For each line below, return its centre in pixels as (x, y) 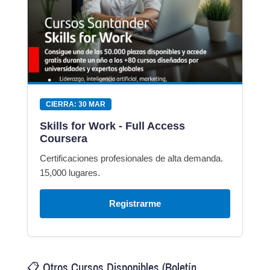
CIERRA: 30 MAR (76, 105)
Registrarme (135, 204)
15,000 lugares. (70, 173)
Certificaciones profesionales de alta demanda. (131, 159)
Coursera (64, 139)
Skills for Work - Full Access (112, 126)
